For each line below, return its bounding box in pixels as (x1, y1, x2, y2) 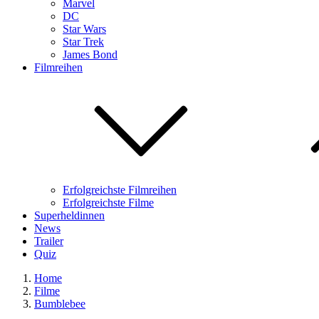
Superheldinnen (34, 209, 105, 221)
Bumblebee (34, 298, 85, 310)
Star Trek (63, 36, 104, 48)
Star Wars (63, 23, 106, 35)
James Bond (63, 48, 117, 61)
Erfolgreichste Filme (63, 197, 154, 209)
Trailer (34, 235, 63, 247)
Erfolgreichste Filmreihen (63, 184, 177, 196)
